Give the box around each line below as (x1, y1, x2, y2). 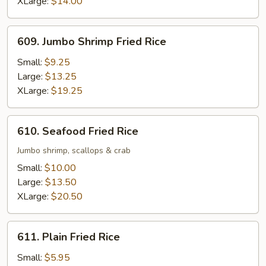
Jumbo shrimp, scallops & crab (17, 145, 131, 156)
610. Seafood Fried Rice (17, 124, 138, 138)
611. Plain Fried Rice (17, 230, 120, 244)
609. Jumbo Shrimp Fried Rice (17, 34, 166, 49)
